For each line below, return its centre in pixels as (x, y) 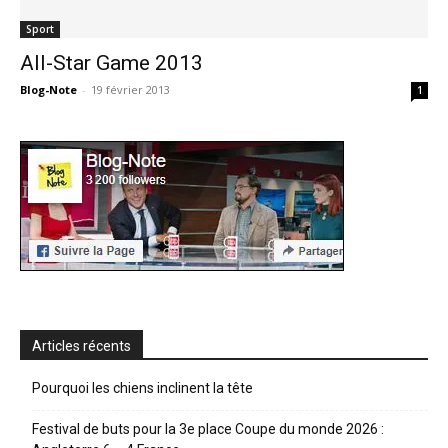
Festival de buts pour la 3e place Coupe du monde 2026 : (208, 428)
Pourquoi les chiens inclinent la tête (142, 387)
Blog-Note (48, 89)
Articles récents (81, 345)
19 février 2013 (130, 89)
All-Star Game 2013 (111, 62)
